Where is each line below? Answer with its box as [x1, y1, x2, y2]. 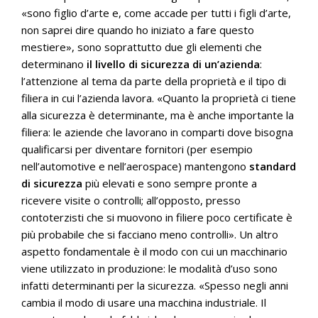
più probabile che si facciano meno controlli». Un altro [21, 227, 278, 241]
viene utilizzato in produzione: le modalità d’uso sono [21, 261, 278, 275]
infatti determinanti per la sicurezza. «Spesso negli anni [21, 278, 288, 292]
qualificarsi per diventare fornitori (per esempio [21, 142, 253, 156]
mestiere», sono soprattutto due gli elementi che [21, 40, 262, 54]
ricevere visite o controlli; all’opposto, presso [21, 193, 241, 207]
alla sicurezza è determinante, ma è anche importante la [21, 108, 294, 122]
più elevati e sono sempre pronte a [82, 176, 257, 190]
